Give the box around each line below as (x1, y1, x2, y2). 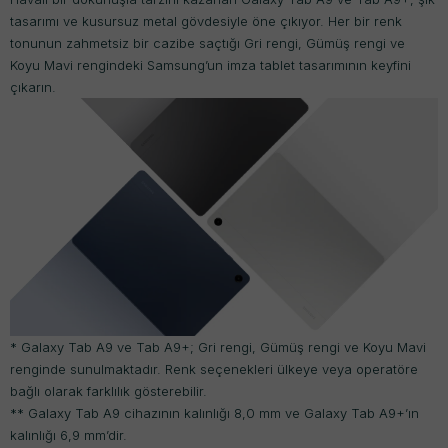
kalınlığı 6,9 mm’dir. (10, 426, 127, 443)
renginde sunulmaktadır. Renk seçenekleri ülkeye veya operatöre (10, 360, 418, 377)
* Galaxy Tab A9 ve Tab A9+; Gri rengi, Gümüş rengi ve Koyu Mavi (10, 338, 426, 355)
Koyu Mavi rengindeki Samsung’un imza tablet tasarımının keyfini (10, 57, 411, 73)
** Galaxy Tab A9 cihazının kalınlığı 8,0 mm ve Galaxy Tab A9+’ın (10, 404, 419, 421)
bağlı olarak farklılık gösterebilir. (10, 382, 207, 399)
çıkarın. (10, 79, 56, 95)
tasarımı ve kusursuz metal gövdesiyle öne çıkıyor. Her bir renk (10, 13, 402, 29)
